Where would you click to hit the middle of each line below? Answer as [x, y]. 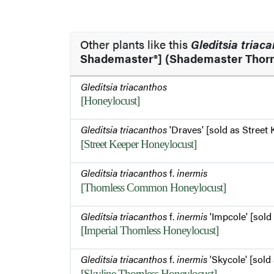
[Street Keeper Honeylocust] [139, 144]
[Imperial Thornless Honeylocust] [150, 231]
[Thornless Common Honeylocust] [153, 187]
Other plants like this [135, 44]
